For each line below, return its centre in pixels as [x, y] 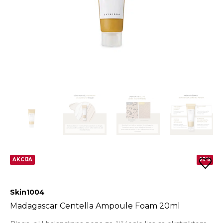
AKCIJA [22, 160]
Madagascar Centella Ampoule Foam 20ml [95, 206]
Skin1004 [27, 192]
